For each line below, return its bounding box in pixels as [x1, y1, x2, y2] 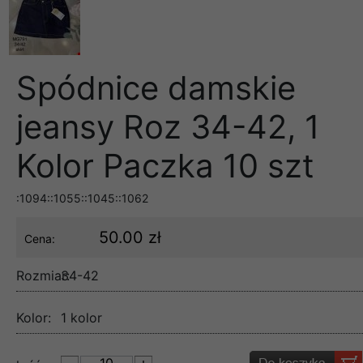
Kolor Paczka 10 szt [16, 145, 314, 186]
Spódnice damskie [16, 67, 296, 108]
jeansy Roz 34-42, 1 [16, 106, 320, 147]
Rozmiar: [16, 267, 70, 284]
